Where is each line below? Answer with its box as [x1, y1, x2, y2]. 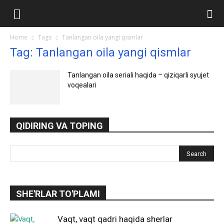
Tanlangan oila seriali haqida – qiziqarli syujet [67, 71, 209, 79]
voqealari [67, 81, 96, 89]
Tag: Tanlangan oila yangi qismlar [10, 45, 191, 59]
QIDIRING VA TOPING [16, 120, 103, 131]
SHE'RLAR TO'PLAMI [16, 188, 100, 199]
